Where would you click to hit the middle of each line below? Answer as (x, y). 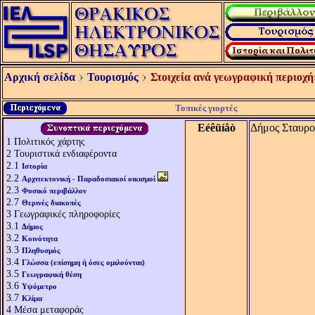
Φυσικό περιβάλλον (54, 191)
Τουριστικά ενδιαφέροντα (65, 153)
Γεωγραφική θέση (52, 274)
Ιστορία (34, 166)
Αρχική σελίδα (40, 77)
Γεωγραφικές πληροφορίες (67, 214)
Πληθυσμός (41, 250)
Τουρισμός (113, 77)
